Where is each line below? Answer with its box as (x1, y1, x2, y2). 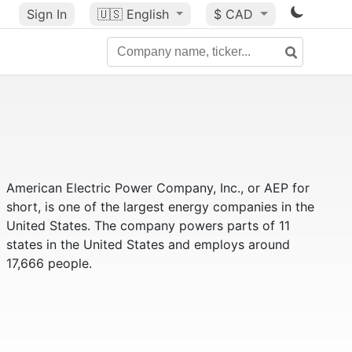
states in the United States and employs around (5, 236, 290, 252)
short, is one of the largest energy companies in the (5, 199, 314, 214)
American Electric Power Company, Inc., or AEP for (5, 180, 310, 196)
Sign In (26, 6, 67, 22)
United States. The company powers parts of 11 (5, 218, 290, 233)
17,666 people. (5, 255, 92, 271)
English (126, 6, 169, 22)
